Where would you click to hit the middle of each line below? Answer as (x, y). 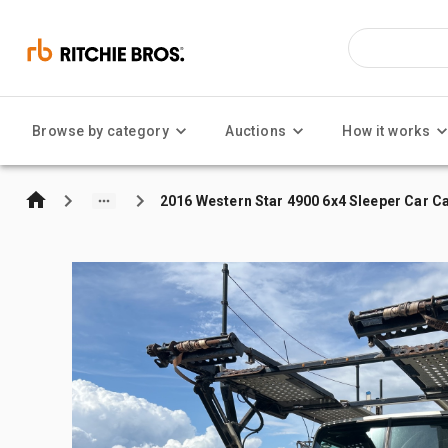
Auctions (256, 131)
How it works (386, 131)
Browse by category (101, 131)
